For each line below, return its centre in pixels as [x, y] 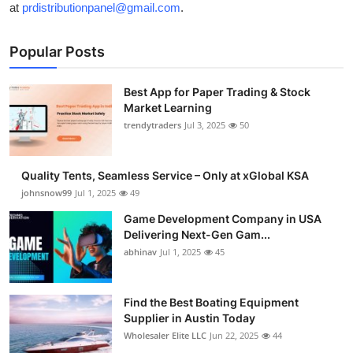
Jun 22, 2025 [234, 335]
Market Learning [168, 108]
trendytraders [152, 125]
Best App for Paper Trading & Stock [217, 92]
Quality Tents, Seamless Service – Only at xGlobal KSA [165, 175]
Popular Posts [57, 52]
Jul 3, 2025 [205, 125]
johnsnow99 [46, 193]
